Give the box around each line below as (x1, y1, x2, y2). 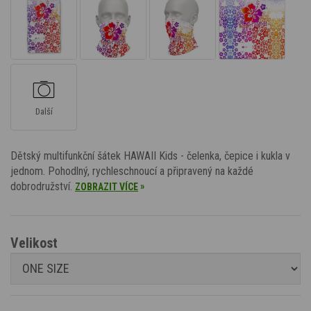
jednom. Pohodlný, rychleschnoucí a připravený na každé (10, 164, 253, 178)
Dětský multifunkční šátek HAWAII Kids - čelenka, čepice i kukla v (10, 149, 290, 162)
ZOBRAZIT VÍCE (75, 180, 138, 192)
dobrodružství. (10, 179, 75, 193)
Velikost (10, 234, 58, 251)
